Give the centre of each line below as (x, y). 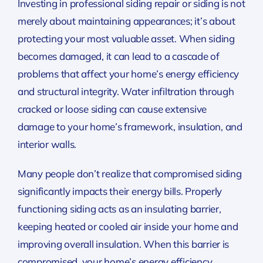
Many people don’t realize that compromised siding (129, 173)
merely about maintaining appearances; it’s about (126, 21)
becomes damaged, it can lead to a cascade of (118, 56)
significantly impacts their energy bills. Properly (120, 191)
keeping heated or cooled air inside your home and (128, 226)
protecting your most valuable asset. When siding (126, 38)
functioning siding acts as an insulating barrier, (119, 208)
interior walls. (47, 144)
